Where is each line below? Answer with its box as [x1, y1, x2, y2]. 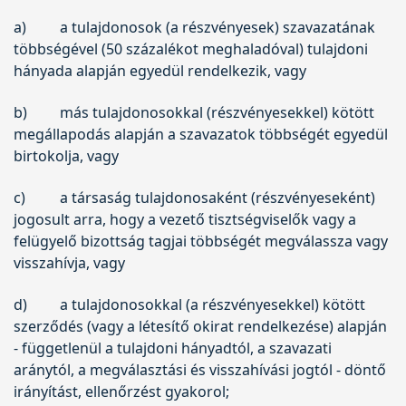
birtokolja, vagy [14, 145, 119, 166]
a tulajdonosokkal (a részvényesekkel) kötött [59, 294, 365, 314]
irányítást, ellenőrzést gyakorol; [14, 381, 229, 401]
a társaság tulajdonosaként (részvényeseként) [59, 187, 375, 208]
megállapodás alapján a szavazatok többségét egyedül [14, 123, 388, 144]
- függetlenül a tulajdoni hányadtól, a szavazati [14, 337, 332, 358]
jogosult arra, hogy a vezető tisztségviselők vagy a [14, 208, 356, 229]
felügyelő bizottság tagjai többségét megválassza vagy [14, 230, 388, 251]
